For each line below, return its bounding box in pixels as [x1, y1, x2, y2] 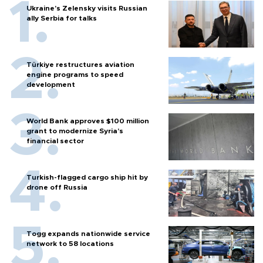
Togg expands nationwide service [26, 230, 150, 237]
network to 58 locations [26, 240, 114, 247]
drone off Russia [26, 183, 87, 191]
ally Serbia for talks [26, 14, 97, 22]
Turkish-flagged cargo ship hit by [26, 173, 148, 181]
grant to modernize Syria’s [26, 127, 123, 134]
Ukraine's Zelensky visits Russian [26, 4, 147, 12]
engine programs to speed [26, 70, 123, 78]
